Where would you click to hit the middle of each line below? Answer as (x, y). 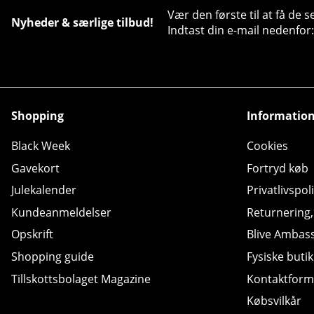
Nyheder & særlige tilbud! (82, 22)
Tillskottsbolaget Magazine (81, 279)
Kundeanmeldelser (61, 212)
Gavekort (35, 168)
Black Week (41, 146)
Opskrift (32, 234)
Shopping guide (53, 256)
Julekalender (44, 190)
